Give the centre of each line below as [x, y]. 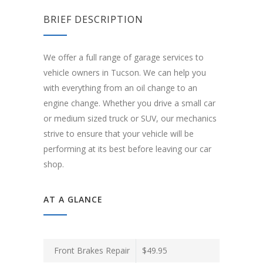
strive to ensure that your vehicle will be [119, 134]
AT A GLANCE [73, 200]
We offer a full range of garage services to [124, 58]
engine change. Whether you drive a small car [129, 103]
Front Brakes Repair [92, 251]
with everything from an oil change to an [120, 88]
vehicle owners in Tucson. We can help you [125, 73]
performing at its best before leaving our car [127, 149]
